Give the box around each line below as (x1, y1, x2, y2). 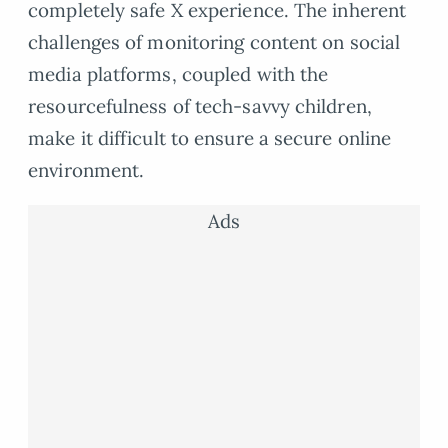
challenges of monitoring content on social (28, 30, 401, 55)
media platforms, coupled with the (28, 62, 329, 87)
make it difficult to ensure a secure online (28, 126, 392, 151)
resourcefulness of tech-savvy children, (28, 94, 372, 119)
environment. (28, 158, 145, 183)
